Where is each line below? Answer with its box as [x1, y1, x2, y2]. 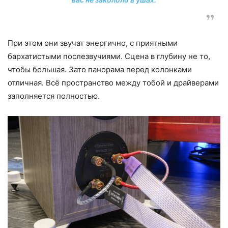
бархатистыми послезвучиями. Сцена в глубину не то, [8, 51, 210, 62]
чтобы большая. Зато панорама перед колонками [8, 65, 192, 75]
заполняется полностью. [8, 91, 100, 101]
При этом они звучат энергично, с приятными [8, 38, 178, 48]
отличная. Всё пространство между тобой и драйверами [8, 78, 219, 88]
